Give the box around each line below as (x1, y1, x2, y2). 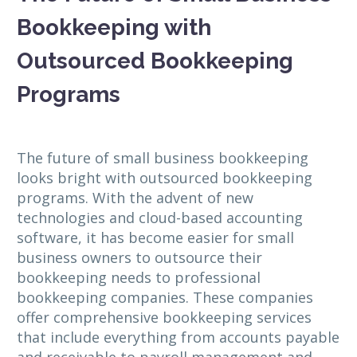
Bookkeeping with (17, 14, 211, 41)
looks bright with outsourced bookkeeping (17, 167, 312, 187)
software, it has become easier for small (17, 227, 294, 247)
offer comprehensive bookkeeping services (17, 307, 312, 327)
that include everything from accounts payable (17, 327, 339, 347)
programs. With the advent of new (17, 187, 253, 207)
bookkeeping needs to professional (17, 267, 261, 287)
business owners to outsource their (17, 247, 262, 267)
